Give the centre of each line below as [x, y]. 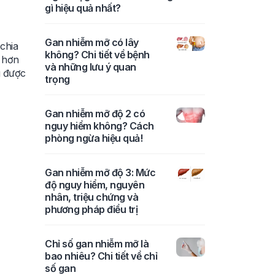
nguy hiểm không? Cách [99, 126]
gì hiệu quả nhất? [83, 8]
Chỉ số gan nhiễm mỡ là [97, 243]
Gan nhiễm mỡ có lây [92, 42]
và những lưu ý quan [91, 67]
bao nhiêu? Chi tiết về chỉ [101, 256]
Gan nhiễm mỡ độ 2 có [95, 113]
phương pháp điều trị [91, 209]
